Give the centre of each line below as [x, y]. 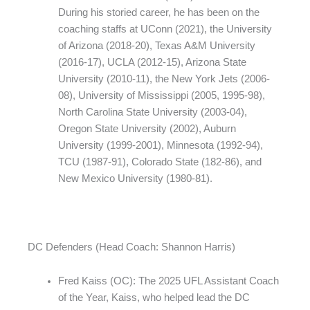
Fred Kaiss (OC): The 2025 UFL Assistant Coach [168, 281]
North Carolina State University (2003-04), [152, 112]
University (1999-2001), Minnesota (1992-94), [160, 145]
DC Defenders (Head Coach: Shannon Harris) [131, 247]
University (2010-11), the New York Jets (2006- [164, 79]
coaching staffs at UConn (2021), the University [165, 29]
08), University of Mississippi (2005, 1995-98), [161, 95]
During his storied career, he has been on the [158, 12]
